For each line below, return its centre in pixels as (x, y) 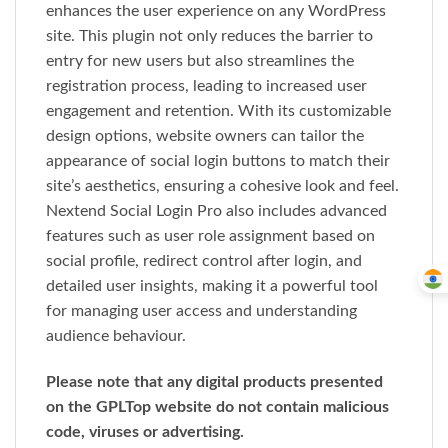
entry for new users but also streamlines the (200, 60)
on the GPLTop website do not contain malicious (217, 406)
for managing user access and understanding (201, 310)
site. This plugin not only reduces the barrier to (209, 35)
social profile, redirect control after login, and (204, 260)
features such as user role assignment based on (210, 235)
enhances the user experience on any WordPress (216, 10)
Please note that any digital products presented (214, 381)
